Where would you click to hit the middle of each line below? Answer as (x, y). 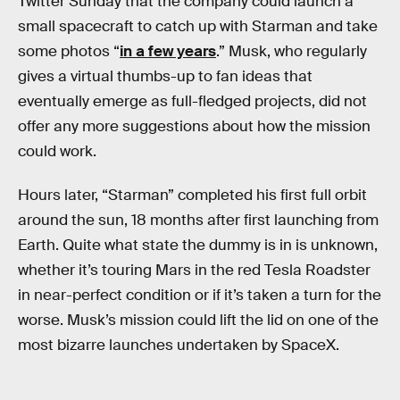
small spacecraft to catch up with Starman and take (198, 26)
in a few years (168, 51)
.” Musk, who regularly (292, 51)
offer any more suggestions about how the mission (194, 126)
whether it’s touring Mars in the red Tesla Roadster (194, 271)
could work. (57, 151)
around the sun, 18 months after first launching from (198, 221)
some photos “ (69, 51)
